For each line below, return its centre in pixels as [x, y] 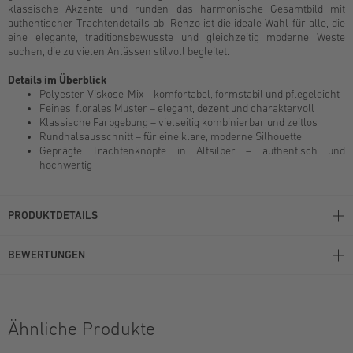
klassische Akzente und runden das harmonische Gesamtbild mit [176, 9]
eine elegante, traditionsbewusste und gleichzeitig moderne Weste [176, 37]
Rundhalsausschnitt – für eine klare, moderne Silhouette [171, 136]
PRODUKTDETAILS [53, 215]
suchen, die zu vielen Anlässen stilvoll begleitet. [119, 51]
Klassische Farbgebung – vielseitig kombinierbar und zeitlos [178, 122]
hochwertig [66, 165]
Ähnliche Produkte [82, 328]
